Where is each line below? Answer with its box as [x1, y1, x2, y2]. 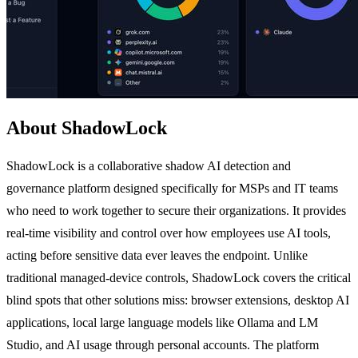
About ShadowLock [6, 117, 167, 138]
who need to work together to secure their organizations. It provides [6, 203, 346, 217]
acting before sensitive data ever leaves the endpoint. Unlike [6, 248, 308, 262]
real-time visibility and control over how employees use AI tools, [6, 225, 331, 240]
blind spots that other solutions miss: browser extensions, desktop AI [6, 292, 349, 307]
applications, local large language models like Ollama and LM [6, 315, 318, 329]
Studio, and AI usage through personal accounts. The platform [6, 337, 319, 352]
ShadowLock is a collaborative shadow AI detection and [6, 158, 291, 173]
